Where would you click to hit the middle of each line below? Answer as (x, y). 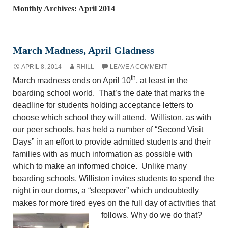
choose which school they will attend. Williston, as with (112, 117)
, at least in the (162, 80)
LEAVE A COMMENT (138, 66)
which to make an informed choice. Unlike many (100, 166)
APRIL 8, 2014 (41, 66)
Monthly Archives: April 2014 (64, 8)
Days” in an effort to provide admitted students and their (112, 141)
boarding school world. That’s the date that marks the (109, 93)
